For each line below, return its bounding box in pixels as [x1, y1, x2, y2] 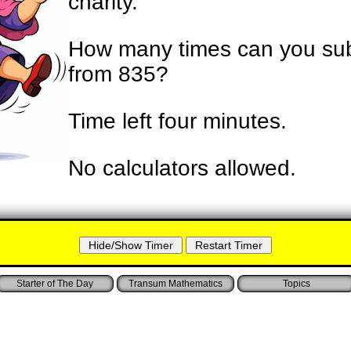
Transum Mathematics [128, 278, 223, 289]
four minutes [158, 109, 280, 133]
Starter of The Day [16, 278, 93, 289]
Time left [68, 109, 158, 133]
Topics [282, 278, 310, 289]
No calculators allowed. [68, 156, 296, 180]
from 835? [68, 62, 168, 86]
